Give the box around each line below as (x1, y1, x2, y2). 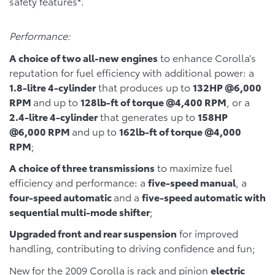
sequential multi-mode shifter (9, 204, 150, 219)
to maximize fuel (155, 160, 233, 175)
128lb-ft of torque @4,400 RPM (80, 95, 227, 109)
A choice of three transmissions (9, 160, 155, 175)
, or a (227, 95, 250, 109)
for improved (177, 226, 238, 241)
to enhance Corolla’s (158, 50, 256, 64)
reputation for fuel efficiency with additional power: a (9, 65, 254, 79)
